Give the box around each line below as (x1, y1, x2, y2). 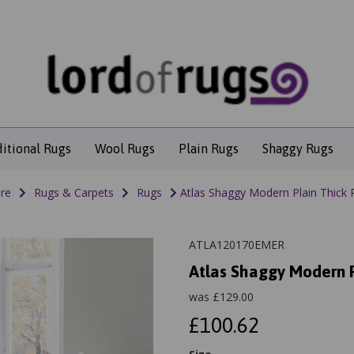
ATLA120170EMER (189, 237, 284, 253)
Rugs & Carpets (33, 185, 114, 201)
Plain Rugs (178, 141, 239, 156)
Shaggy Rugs (262, 141, 333, 156)
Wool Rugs (94, 141, 155, 156)
